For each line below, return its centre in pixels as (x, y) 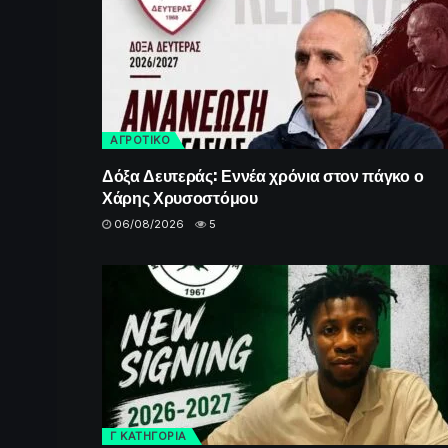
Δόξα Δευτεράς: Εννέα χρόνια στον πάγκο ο (263, 174)
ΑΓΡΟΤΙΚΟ (140, 139)
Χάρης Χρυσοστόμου (180, 196)
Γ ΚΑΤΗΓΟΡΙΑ (148, 435)
